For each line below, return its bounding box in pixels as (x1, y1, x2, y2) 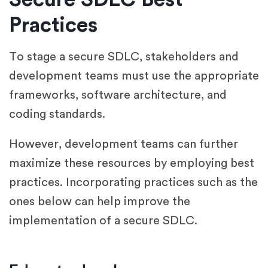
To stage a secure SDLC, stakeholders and (9, 50, 239, 63)
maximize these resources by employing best (9, 157, 254, 169)
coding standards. (9, 108, 105, 120)
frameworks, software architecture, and (9, 89, 227, 101)
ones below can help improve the (9, 195, 190, 208)
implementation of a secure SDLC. (9, 214, 197, 227)
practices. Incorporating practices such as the (9, 176, 258, 188)
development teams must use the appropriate (9, 69, 259, 82)
